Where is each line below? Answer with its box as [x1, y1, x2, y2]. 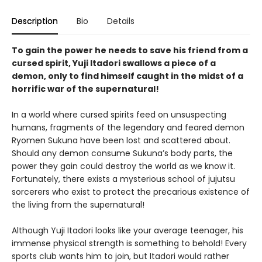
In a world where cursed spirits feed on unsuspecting [12, 108, 226, 120]
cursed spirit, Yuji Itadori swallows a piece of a [12, 57, 216, 69]
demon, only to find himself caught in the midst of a [12, 70, 243, 82]
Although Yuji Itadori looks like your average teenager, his [12, 224, 243, 236]
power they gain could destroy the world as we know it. [12, 160, 235, 172]
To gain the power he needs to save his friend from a [12, 44, 248, 56]
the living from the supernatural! [12, 198, 144, 211]
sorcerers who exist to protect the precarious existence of [12, 185, 250, 198]
